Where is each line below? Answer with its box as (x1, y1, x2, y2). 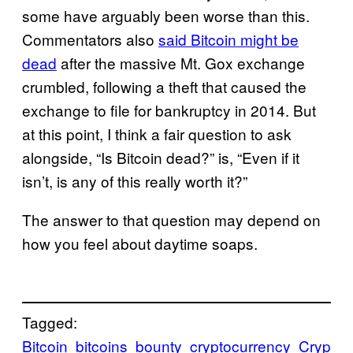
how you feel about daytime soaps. (22, 232, 258, 254)
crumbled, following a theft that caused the (22, 75, 307, 97)
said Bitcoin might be (158, 28, 299, 50)
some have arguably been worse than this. (22, 4, 310, 26)
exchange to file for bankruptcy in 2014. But (22, 98, 316, 121)
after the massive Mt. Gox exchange (57, 51, 305, 73)
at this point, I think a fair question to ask (22, 122, 292, 144)
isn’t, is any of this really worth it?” (22, 169, 247, 191)
